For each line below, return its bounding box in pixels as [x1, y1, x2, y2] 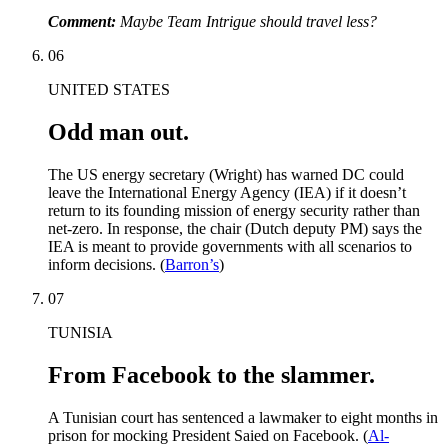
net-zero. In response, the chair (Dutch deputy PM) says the [48, 219, 422, 237]
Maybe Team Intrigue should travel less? [120, 12, 377, 30]
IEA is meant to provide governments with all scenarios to [48, 237, 412, 255]
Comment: [48, 12, 120, 30]
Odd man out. [48, 118, 189, 145]
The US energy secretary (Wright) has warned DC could [48, 165, 404, 183]
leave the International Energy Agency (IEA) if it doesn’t [48, 183, 406, 201]
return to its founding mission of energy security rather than [48, 201, 420, 219]
